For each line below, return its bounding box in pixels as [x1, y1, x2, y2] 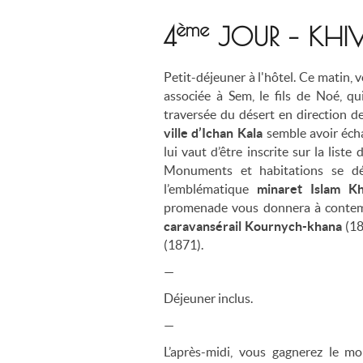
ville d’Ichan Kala [164, 125, 267, 140]
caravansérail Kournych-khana [164, 218, 345, 233]
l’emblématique [164, 181, 257, 196]
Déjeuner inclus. [164, 290, 253, 305]
